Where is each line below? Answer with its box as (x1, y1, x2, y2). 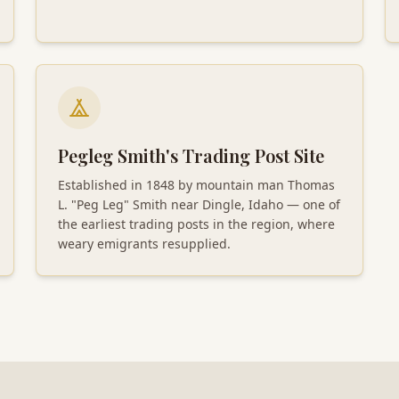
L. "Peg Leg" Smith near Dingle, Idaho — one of (58, 195, 340, 213)
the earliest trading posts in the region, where (58, 215, 335, 232)
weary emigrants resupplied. (58, 234, 231, 252)
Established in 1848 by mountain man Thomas (58, 175, 335, 193)
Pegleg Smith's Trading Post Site (58, 142, 324, 167)
